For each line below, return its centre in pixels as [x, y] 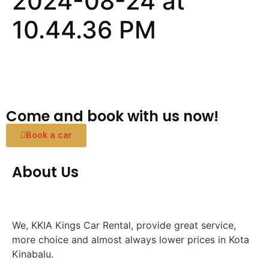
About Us [45, 172]
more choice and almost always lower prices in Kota [131, 240]
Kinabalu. [33, 254]
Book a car [49, 135]
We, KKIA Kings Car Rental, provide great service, [124, 225]
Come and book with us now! [112, 116]
